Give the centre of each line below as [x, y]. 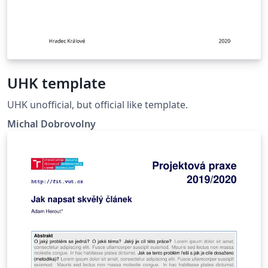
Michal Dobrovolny [51, 124]
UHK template [57, 83]
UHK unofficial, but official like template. [98, 104]
